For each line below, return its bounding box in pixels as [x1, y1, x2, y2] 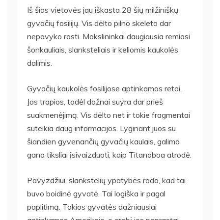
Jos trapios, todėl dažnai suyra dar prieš [27, 96, 163, 107]
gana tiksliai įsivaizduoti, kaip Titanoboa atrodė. [27, 149, 192, 160]
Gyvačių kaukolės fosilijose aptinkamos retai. [27, 83, 182, 93]
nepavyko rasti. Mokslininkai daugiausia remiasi [27, 31, 190, 41]
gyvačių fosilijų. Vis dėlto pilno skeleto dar [27, 18, 171, 28]
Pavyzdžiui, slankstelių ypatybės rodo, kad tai [27, 175, 186, 185]
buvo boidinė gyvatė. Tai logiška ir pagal [27, 188, 165, 198]
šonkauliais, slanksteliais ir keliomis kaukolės [27, 44, 178, 55]
